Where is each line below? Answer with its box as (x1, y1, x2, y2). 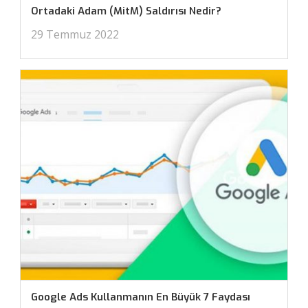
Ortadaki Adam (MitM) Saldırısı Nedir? (30, 4, 221, 19)
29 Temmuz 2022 (30, 27, 119, 43)
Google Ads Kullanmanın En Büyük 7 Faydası (30, 290, 250, 305)
